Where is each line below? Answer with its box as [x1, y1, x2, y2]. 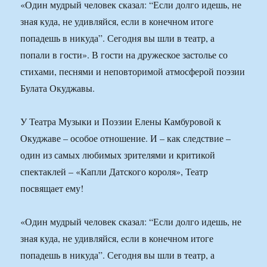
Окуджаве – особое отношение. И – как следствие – [20, 132, 231, 145]
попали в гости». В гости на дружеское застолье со [20, 48, 228, 61]
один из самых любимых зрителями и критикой [20, 148, 216, 162]
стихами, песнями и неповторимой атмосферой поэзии [20, 65, 246, 78]
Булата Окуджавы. [20, 82, 95, 95]
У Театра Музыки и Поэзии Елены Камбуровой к [20, 115, 222, 128]
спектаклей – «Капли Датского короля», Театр [20, 165, 209, 178]
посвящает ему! [20, 182, 84, 195]
